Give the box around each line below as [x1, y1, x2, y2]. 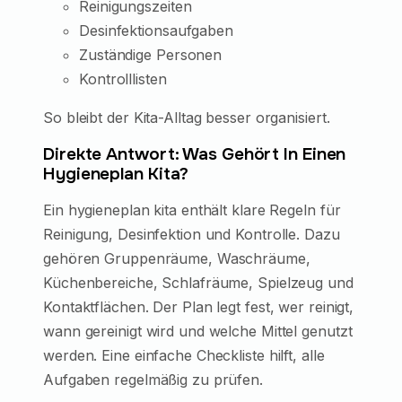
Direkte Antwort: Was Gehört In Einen [43, 143, 346, 165]
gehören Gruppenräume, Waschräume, [43, 249, 310, 267]
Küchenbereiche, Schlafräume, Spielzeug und [43, 273, 354, 292]
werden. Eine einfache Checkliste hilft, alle [43, 345, 325, 364]
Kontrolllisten [79, 69, 167, 88]
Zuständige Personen [79, 45, 223, 64]
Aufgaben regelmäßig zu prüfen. [43, 370, 263, 389]
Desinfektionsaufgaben [79, 21, 233, 39]
